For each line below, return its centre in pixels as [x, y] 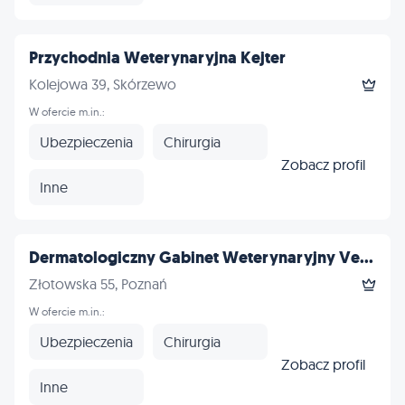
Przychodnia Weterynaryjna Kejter [157, 58]
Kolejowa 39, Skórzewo [103, 84]
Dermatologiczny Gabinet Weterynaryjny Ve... [201, 258]
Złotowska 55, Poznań [98, 284]
